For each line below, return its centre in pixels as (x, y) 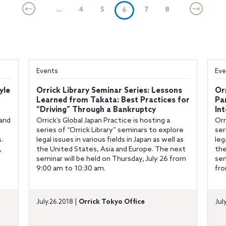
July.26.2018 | (58, 202)
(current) (142, 10)
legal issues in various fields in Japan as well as (110, 140)
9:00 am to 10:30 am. (71, 169)
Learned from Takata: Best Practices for (113, 100)
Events (47, 71)
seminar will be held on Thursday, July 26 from (111, 159)
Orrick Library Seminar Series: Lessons (109, 91)
